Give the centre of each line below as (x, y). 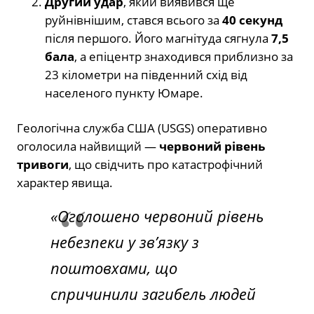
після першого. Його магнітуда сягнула (158, 39)
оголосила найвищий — (88, 146)
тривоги (43, 165)
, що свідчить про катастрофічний (166, 165)
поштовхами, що (114, 268)
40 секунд (252, 20)
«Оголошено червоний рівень (157, 216)
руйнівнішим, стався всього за (134, 20)
